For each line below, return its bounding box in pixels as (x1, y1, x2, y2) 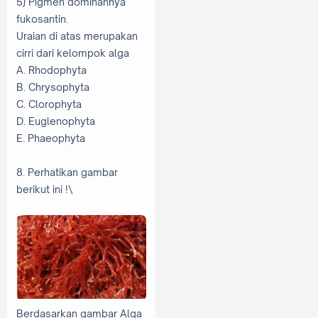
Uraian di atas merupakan (16, 29, 138, 42)
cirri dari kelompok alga (16, 46, 131, 59)
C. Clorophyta (16, 97, 84, 110)
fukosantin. (16, 12, 70, 25)
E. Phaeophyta (16, 131, 87, 144)
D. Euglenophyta (16, 114, 97, 127)
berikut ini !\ (16, 182, 72, 195)
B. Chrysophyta (16, 80, 92, 93)
